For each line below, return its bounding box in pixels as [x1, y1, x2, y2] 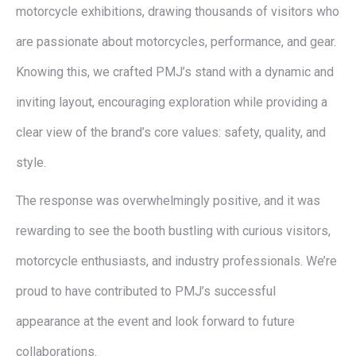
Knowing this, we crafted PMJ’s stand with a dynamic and [16, 64, 334, 79]
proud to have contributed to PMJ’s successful [16, 284, 276, 299]
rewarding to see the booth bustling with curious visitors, [16, 223, 331, 238]
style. [16, 155, 46, 170]
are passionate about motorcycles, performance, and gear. [16, 34, 336, 49]
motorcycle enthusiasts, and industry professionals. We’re [16, 253, 337, 269]
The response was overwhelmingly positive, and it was [16, 193, 320, 208]
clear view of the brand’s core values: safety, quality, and [16, 125, 326, 140]
